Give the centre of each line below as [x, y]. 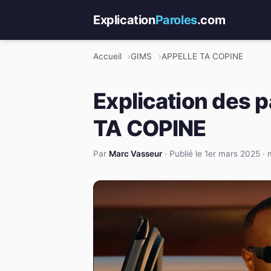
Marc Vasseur [135, 154]
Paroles [176, 20]
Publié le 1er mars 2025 [215, 154]
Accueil [107, 56]
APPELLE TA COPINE [202, 56]
